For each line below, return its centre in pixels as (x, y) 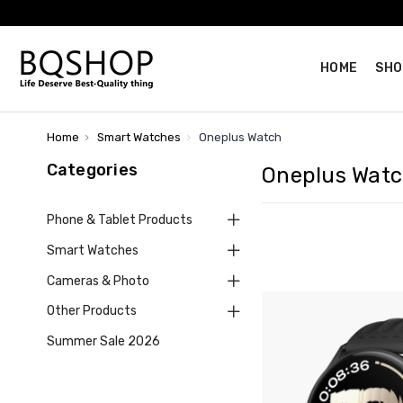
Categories (92, 170)
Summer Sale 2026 (103, 342)
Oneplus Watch (240, 137)
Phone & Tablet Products (119, 219)
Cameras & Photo (98, 281)
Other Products (91, 311)
